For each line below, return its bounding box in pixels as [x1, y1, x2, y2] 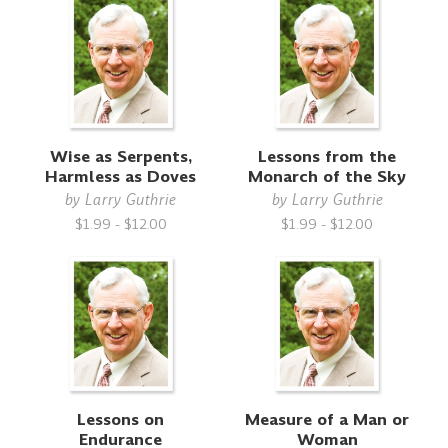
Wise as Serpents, [49, 145, 192, 168]
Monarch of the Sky [248, 165, 407, 188]
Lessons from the [258, 145, 397, 168]
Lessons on [77, 408, 165, 431]
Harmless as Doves [45, 165, 197, 188]
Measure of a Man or [245, 408, 410, 431]
